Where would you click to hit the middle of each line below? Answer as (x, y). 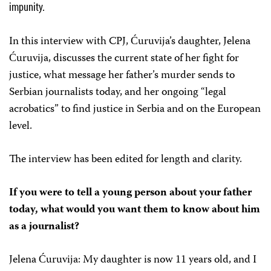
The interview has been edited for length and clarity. (126, 160)
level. (22, 127)
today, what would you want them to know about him (135, 210)
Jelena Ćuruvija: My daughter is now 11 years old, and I (133, 260)
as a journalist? (44, 227)
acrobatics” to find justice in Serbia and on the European (135, 110)
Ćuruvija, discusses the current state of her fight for (124, 59)
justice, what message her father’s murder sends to (122, 76)
